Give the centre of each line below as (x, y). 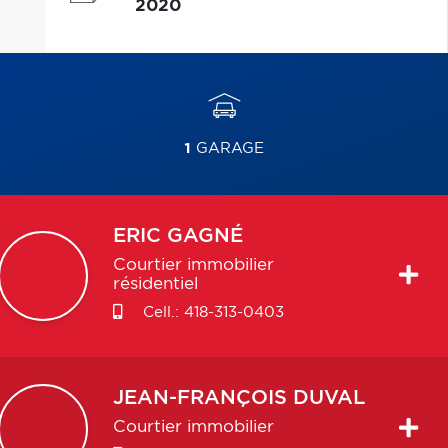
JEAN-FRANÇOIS (199, 398)
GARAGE (227, 148)
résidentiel (155, 284)
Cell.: (160, 312)
